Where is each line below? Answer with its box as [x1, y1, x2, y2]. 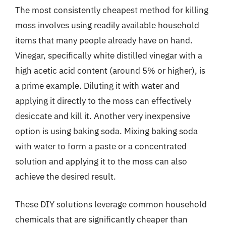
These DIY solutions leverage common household [15, 199, 207, 210]
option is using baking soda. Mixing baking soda [15, 125, 198, 137]
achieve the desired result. [15, 171, 116, 182]
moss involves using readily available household [15, 19, 199, 31]
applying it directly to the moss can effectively [15, 95, 191, 106]
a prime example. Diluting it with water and [15, 80, 180, 91]
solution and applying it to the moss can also [15, 155, 187, 167]
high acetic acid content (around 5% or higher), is [15, 65, 205, 76]
